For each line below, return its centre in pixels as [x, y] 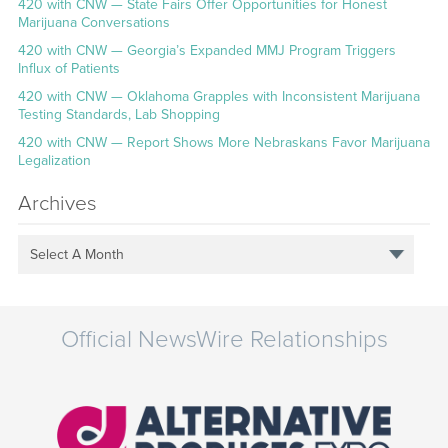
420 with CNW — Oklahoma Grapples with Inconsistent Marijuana [218, 97]
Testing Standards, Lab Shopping [118, 115]
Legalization [54, 161]
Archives [57, 204]
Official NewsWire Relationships [224, 340]
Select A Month [77, 254]
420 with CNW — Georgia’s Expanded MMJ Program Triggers [206, 51]
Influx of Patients [68, 69]
